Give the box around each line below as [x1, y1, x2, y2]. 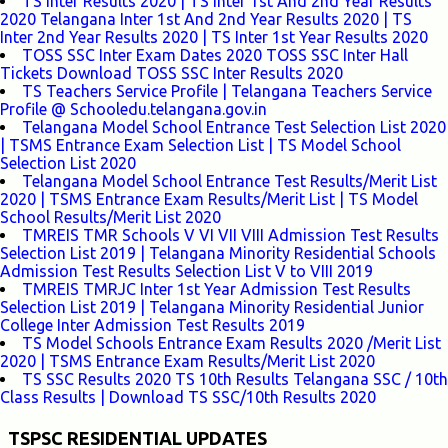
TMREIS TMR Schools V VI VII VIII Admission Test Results [22, 226, 439, 245]
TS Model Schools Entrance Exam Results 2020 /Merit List [22, 334, 441, 353]
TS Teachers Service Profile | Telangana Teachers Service [22, 82, 432, 101]
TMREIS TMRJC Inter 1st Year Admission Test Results [22, 280, 411, 299]
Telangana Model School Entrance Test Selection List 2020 [22, 118, 446, 137]
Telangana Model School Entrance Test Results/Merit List [22, 172, 437, 191]
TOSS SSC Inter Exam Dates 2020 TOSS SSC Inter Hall [22, 46, 408, 65]
